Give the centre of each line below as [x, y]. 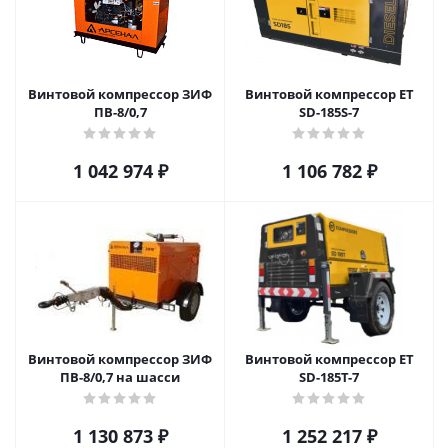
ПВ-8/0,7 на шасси [120, 377]
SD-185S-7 [329, 112]
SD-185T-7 [329, 377]
